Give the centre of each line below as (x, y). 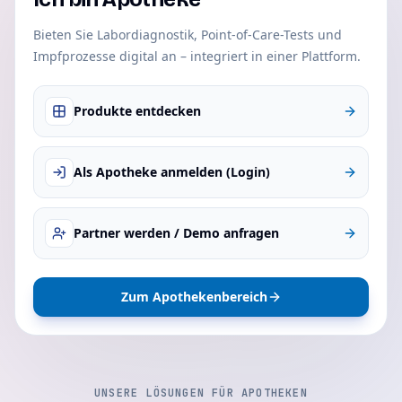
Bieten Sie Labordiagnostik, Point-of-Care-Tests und (188, 35)
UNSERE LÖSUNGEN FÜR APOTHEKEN (201, 393)
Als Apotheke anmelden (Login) (172, 172)
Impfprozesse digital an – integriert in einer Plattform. (197, 56)
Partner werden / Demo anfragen (176, 233)
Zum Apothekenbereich (194, 297)
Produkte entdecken (137, 111)
